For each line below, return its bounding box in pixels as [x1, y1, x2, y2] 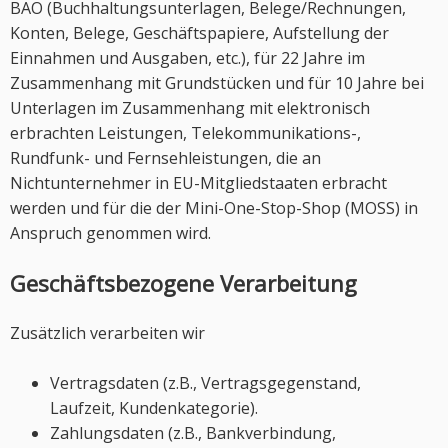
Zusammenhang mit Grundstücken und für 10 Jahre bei [10, 72, 424, 94]
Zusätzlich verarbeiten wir [10, 322, 205, 344]
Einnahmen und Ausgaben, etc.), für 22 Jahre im [10, 47, 365, 69]
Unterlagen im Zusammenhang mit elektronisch [10, 97, 370, 119]
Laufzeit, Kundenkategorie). [50, 397, 258, 419]
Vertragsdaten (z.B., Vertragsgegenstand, [50, 372, 361, 394]
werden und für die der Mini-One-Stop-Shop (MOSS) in [10, 197, 418, 219]
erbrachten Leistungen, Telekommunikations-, [10, 122, 361, 144]
